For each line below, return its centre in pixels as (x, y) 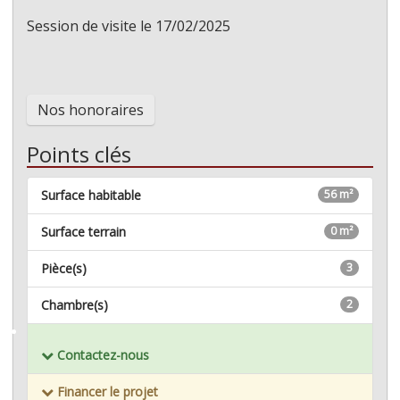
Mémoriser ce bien (81, 332)
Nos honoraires (91, 110)
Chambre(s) (75, 305)
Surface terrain (83, 232)
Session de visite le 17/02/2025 (129, 26)
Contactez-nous (101, 355)
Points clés (79, 154)
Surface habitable (91, 196)
